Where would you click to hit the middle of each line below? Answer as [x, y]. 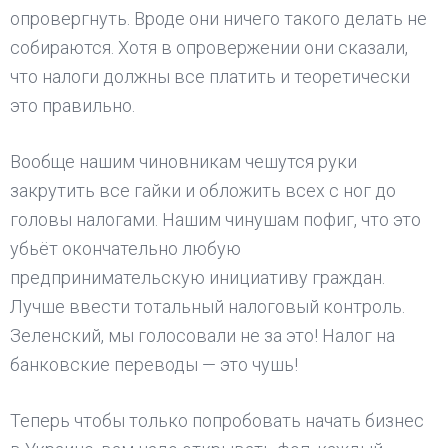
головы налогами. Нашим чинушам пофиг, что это [215, 219]
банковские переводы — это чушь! [154, 364]
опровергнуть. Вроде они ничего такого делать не [218, 18]
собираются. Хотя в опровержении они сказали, [209, 47]
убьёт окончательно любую [125, 248]
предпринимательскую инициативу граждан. [197, 277]
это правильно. [72, 105]
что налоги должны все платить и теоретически [210, 76]
